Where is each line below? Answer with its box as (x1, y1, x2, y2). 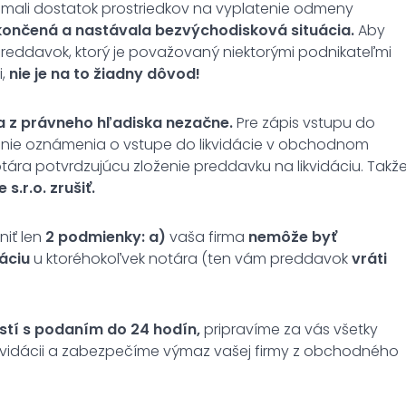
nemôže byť (248, 226, 337, 247)
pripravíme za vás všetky (200, 318, 378, 340)
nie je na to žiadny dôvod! (9, 63, 200, 84)
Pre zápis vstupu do (233, 111, 375, 133)
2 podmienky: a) (45, 226, 166, 247)
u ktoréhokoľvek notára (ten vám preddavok (30, 247, 352, 269)
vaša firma (166, 226, 248, 247)
